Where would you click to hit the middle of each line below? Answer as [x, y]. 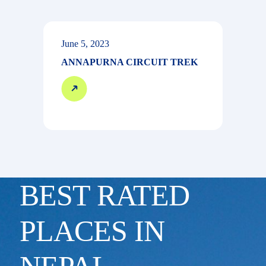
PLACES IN [92, 231]
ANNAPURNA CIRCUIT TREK [129, 62]
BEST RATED [104, 195]
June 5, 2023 [85, 43]
